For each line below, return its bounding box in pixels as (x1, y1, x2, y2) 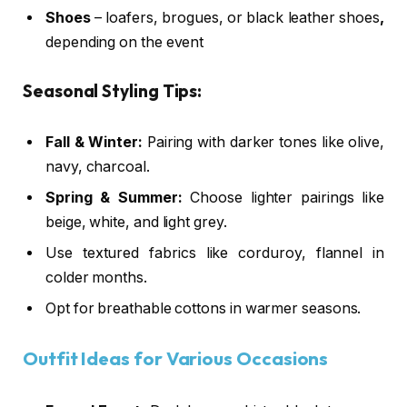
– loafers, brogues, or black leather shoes (90, 8, 381, 26)
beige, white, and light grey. (45, 213, 227, 231)
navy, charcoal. (45, 157, 150, 175)
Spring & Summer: (45, 188, 183, 206)
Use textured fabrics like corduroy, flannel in (45, 243, 384, 262)
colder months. (45, 268, 147, 286)
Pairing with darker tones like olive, (142, 133, 384, 151)
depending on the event (45, 33, 204, 51)
